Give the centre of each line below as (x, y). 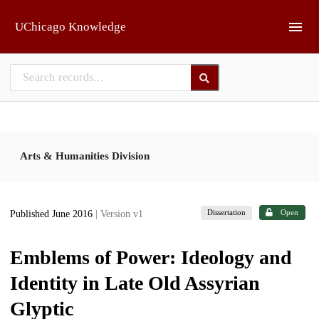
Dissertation (227, 213)
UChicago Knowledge (70, 27)
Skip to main (47, 16)
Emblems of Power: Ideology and (151, 257)
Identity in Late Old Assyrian (135, 283)
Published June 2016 (53, 214)
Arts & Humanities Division (85, 156)
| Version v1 (119, 214)
